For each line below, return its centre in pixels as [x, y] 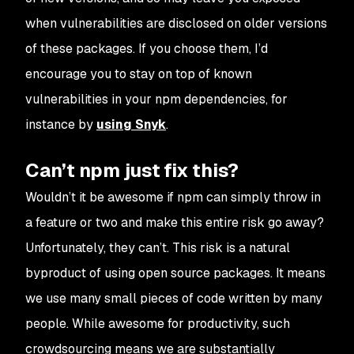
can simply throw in [262, 197]
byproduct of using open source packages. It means [175, 273]
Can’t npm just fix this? [132, 170]
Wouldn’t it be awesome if [101, 197]
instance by [61, 124]
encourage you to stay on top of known [139, 74]
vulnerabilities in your [90, 99]
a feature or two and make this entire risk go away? [175, 222]
